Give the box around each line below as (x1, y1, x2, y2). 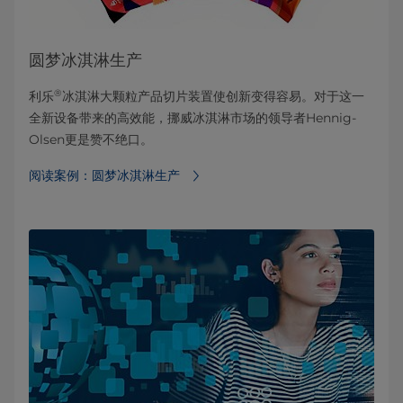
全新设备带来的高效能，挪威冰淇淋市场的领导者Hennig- (29, 110, 356, 127)
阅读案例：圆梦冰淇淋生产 (29, 167, 180, 184)
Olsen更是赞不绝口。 (29, 131, 153, 148)
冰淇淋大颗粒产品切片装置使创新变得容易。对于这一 (62, 88, 364, 105)
